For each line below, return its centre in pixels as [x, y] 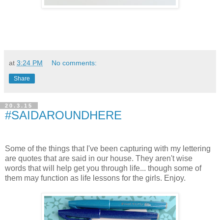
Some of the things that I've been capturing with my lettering [108, 148]
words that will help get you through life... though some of [103, 168]
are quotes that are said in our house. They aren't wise [99, 158]
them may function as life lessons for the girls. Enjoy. [95, 178]
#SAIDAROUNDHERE [63, 115]
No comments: [74, 63]
